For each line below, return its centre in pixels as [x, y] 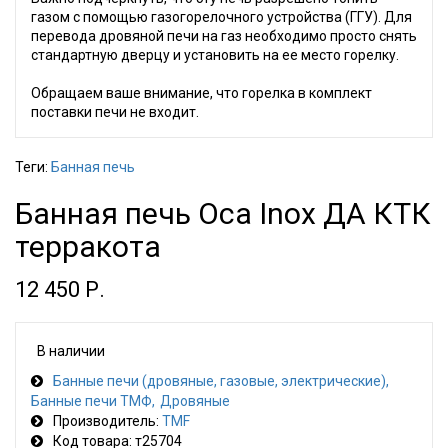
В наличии [71, 351]
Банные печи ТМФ [91, 401]
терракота [88, 247]
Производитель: [107, 421]
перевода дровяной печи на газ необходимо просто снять [224, 36]
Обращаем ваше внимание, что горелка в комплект [201, 93]
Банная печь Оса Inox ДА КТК [223, 214]
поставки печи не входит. [115, 112]
